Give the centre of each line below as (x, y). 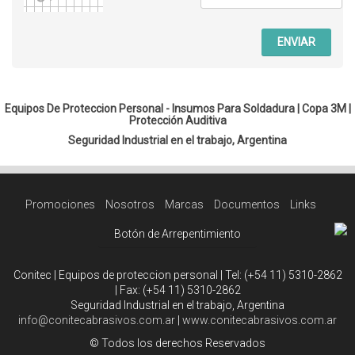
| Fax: (128, 290)
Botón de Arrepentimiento (177, 234)
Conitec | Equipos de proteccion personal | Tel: (128, 275)
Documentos (246, 205)
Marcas (184, 205)
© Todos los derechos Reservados (177, 344)
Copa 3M (324, 109)
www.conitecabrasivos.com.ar (260, 321)
